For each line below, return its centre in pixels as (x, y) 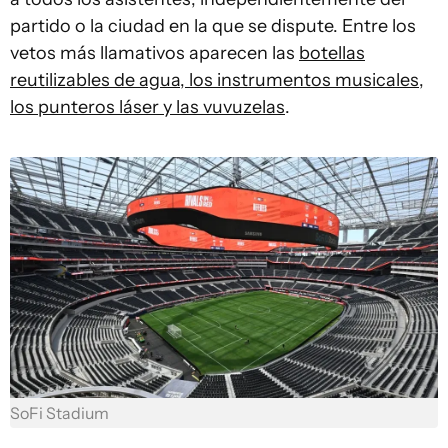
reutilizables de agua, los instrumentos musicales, (217, 80)
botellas (332, 53)
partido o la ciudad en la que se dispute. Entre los (213, 26)
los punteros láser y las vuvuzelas (147, 107)
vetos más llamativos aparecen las (154, 53)
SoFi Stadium (59, 413)
